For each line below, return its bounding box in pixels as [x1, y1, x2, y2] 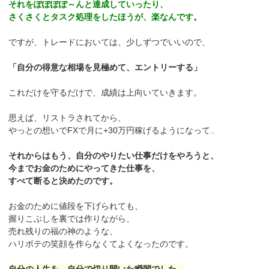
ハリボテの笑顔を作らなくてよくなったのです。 [8, 239, 194, 249]
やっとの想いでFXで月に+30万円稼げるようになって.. [8, 125, 216, 136]
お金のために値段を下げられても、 [8, 201, 144, 211]
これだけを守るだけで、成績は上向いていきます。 [8, 88, 202, 98]
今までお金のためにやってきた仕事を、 [8, 163, 160, 174]
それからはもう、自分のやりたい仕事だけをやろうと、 [8, 151, 219, 161]
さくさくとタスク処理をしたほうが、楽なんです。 [8, 12, 202, 22]
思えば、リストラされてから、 [8, 113, 127, 123]
